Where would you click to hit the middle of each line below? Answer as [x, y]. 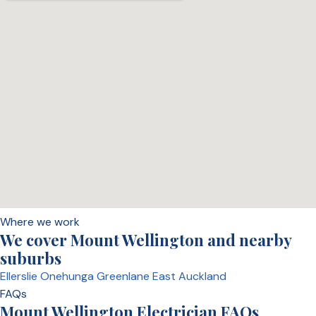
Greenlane [124, 276]
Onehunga [68, 276]
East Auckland [189, 276]
